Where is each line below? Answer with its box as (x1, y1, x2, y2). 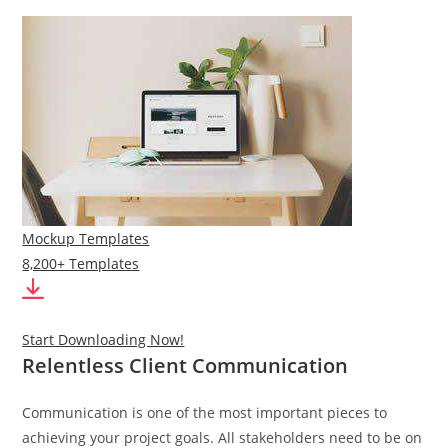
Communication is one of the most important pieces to (22, 403, 388, 422)
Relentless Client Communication (22, 352, 349, 379)
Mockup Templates (22, 229, 150, 248)
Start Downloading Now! (22, 330, 185, 349)
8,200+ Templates (22, 254, 140, 273)
